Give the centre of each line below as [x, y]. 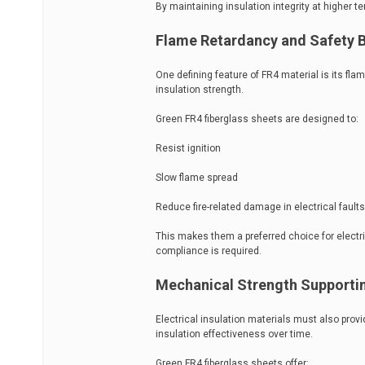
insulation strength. [200, 90]
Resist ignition [188, 148]
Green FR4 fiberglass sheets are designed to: [257, 119]
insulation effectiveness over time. [234, 334]
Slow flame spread [197, 178]
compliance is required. [209, 251]
